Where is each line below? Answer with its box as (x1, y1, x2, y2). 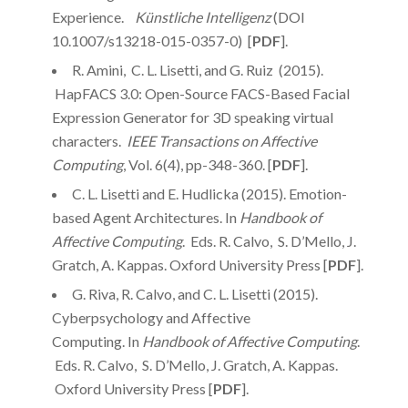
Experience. (51, 7, 135, 25)
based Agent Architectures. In (51, 208, 240, 226)
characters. (51, 131, 127, 149)
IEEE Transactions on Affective (126, 131, 317, 149)
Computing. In (51, 331, 142, 350)
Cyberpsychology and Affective (51, 308, 250, 326)
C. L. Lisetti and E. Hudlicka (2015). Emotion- (71, 184, 347, 202)
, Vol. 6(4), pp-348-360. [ (122, 155, 272, 173)
